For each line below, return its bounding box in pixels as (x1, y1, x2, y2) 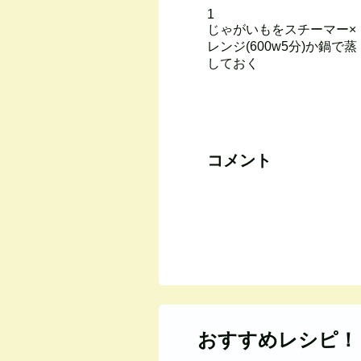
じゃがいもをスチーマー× (207, 23, 356, 36)
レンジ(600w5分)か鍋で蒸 (207, 39, 357, 53)
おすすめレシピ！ (197, 329, 358, 351)
